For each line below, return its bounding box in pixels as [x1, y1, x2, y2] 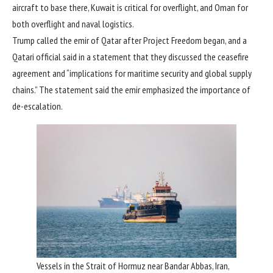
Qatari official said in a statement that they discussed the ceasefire [12, 51, 249, 63]
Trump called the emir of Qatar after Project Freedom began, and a [12, 34, 247, 47]
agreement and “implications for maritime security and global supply [12, 67, 252, 80]
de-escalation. [12, 100, 63, 113]
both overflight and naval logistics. [12, 18, 134, 30]
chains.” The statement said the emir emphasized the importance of [12, 83, 250, 96]
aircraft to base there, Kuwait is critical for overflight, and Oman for [12, 1, 248, 14]
